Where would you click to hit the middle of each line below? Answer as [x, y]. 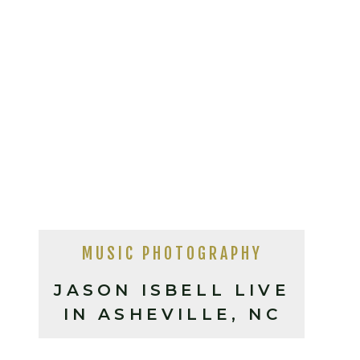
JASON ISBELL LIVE [172, 290]
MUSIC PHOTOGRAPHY [172, 254]
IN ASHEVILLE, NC [172, 314]
